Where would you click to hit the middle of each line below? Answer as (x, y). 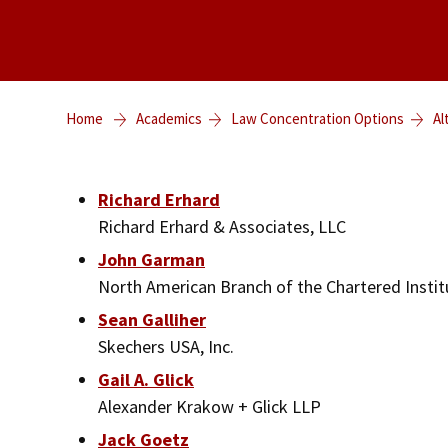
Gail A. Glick (146, 379)
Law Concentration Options (317, 118)
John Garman (151, 259)
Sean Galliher (152, 319)
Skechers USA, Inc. (166, 346)
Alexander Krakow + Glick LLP (209, 406)
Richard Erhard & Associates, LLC (222, 226)
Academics (169, 118)
